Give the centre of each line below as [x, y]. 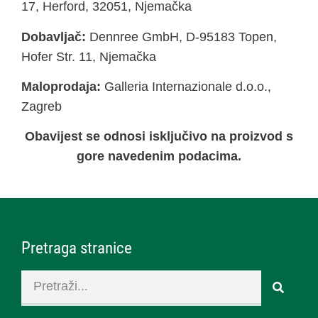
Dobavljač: [54, 37]
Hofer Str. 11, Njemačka [89, 56]
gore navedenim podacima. [159, 157]
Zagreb [42, 107]
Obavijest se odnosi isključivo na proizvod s [159, 137]
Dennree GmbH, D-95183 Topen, [181, 37]
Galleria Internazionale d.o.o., [188, 87]
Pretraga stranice [77, 248]
